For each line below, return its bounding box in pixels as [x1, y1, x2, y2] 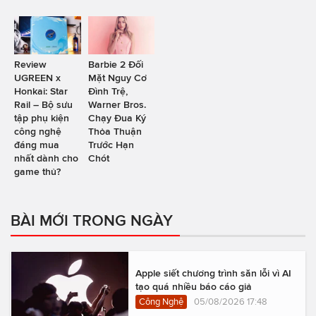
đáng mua [14, 138, 59, 150]
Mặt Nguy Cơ [87, 71, 147, 83]
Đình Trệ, [87, 85, 128, 97]
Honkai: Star [14, 85, 68, 97]
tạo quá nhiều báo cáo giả [135, 280, 252, 292]
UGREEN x [14, 71, 61, 83]
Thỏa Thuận [87, 125, 142, 137]
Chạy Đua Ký [87, 111, 146, 123]
